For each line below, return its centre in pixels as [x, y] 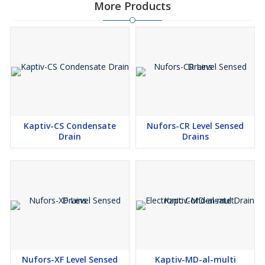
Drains [195, 136]
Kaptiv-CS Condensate [70, 126]
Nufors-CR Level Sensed [195, 126]
